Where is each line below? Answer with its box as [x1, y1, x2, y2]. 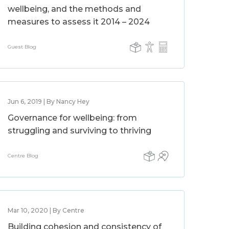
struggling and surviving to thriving [8, 126, 152, 135]
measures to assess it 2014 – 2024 [8, 17, 150, 27]
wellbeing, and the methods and [8, 4, 142, 14]
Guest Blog [8, 43, 37, 50]
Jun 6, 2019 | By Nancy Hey [8, 98, 90, 105]
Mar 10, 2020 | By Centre [8, 207, 85, 214]
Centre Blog [8, 152, 39, 159]
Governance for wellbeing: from [8, 113, 138, 123]
